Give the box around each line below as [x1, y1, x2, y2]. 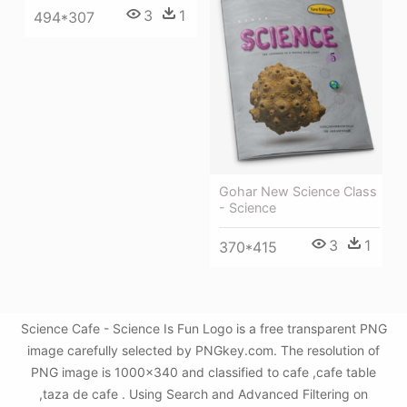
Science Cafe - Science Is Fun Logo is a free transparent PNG [20, 321, 387, 337]
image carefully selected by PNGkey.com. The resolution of [27, 342, 380, 359]
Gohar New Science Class [219, 183, 377, 199]
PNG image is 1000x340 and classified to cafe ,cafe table [31, 364, 376, 381]
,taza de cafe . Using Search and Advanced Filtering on [39, 386, 368, 402]
